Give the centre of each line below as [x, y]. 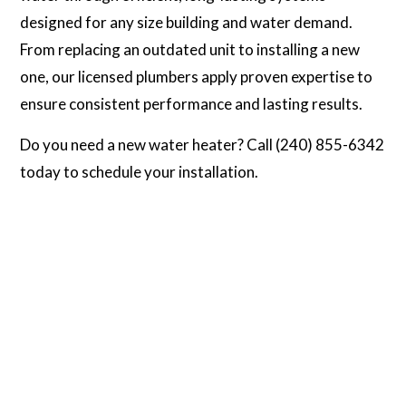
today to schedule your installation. [140, 171]
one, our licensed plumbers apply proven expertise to [197, 76]
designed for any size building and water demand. [187, 22]
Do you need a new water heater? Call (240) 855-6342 [203, 144]
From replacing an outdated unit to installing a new [190, 49]
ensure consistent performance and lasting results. [192, 103]
